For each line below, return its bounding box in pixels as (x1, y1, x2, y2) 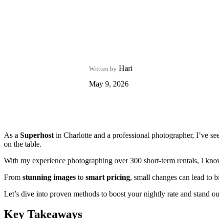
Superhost (20, 131, 54, 139)
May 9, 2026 (89, 79, 129, 88)
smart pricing (86, 173, 130, 181)
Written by (89, 65, 117, 72)
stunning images (22, 173, 76, 181)
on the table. (4, 139, 42, 148)
